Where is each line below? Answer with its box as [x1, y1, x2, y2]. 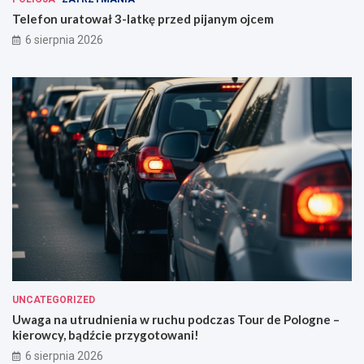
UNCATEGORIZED [12, 294, 95, 306]
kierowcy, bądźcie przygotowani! [12, 327, 199, 343]
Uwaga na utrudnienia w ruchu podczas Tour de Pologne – [12, 312, 340, 327]
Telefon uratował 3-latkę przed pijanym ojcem [12, 11, 274, 27]
